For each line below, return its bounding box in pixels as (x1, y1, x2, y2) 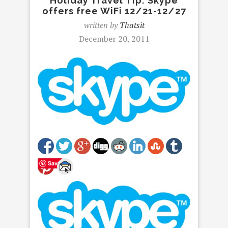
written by (83, 19, 120, 31)
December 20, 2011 (78, 33, 150, 44)
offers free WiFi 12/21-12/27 (42, 6, 186, 16)
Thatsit (119, 19, 145, 31)
